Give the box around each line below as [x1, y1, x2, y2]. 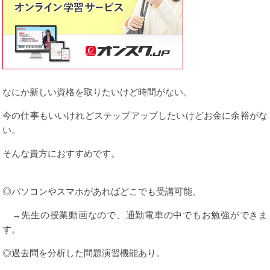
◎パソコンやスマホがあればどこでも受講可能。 [2, 185, 201, 197]
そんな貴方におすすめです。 [2, 147, 120, 159]
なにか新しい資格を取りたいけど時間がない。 [2, 86, 192, 98]
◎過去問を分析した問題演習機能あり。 [2, 246, 165, 259]
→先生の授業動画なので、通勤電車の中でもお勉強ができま [2, 209, 268, 221]
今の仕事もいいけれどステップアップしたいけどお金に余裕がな [2, 109, 268, 121]
